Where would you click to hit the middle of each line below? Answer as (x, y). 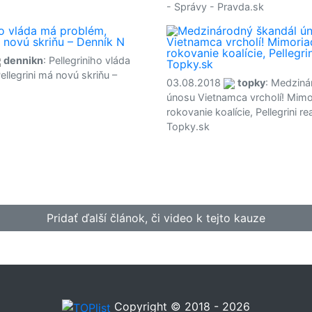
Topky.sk (188, 126)
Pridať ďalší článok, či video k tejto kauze (156, 218)
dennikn (23, 60)
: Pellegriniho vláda (87, 60)
